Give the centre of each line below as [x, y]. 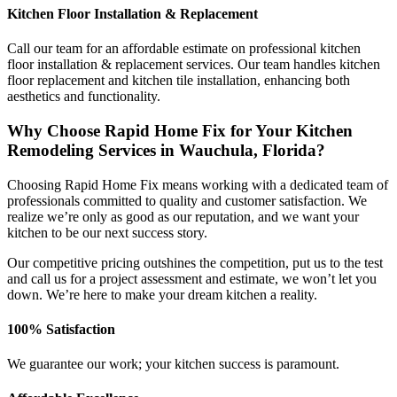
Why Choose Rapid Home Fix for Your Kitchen [180, 130]
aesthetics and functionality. [84, 97]
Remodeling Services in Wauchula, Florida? [166, 150]
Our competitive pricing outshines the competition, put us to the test [195, 262]
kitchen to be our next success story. [107, 232]
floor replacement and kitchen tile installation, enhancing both [179, 81]
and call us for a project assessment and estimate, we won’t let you [192, 278]
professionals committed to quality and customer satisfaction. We [187, 200]
